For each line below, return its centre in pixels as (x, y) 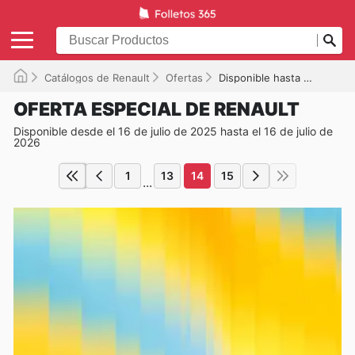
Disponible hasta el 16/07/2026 (261, 77)
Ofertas (184, 77)
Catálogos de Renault (97, 77)
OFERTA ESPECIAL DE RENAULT (157, 109)
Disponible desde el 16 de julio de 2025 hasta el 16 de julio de (173, 131)
